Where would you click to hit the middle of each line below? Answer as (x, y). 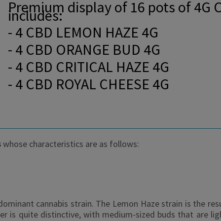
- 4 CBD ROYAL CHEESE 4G (89, 84)
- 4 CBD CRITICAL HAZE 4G (89, 67)
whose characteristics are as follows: (70, 144)
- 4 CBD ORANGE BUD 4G (84, 50)
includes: (35, 15)
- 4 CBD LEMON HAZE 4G (83, 32)
